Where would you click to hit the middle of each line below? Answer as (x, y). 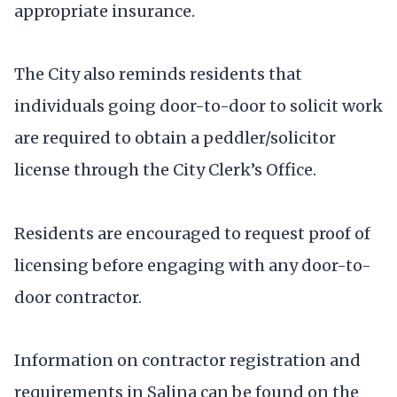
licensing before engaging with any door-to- (193, 265)
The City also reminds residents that (158, 74)
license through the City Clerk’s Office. (165, 170)
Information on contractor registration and (187, 360)
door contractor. (78, 297)
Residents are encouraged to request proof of (192, 233)
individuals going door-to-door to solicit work (198, 106)
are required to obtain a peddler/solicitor (175, 138)
